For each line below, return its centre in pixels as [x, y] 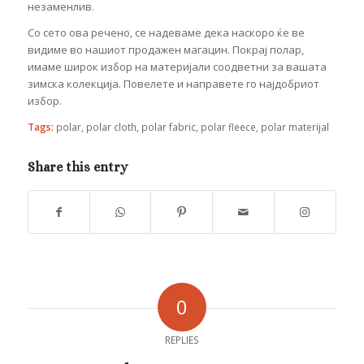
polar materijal [295, 126]
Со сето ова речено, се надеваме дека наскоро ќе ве [166, 32]
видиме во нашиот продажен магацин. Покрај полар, [165, 49]
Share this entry [77, 167]
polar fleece [228, 126]
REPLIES [182, 340]
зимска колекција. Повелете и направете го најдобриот [173, 83]
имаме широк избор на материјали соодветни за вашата [177, 66]
